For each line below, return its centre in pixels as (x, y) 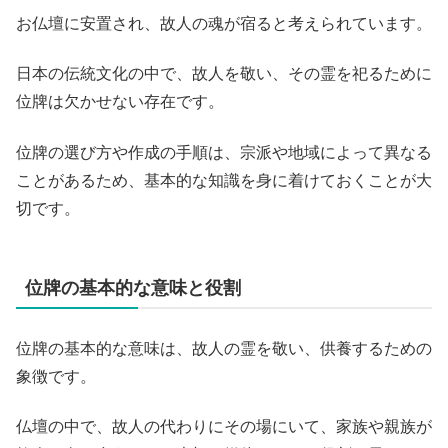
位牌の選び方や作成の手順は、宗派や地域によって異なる (224, 152)
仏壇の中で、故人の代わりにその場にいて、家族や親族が (224, 426)
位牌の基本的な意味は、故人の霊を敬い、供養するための (224, 348)
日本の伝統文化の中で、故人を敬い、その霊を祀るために (224, 74)
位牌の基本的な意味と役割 (133, 287)
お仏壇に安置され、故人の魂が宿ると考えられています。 (224, 23)
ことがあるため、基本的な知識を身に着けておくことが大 (224, 180)
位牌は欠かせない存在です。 (120, 102)
